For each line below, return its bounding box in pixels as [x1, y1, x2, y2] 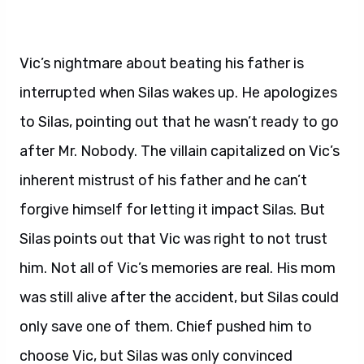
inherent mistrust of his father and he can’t [19, 171, 307, 189]
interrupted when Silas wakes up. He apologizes [19, 84, 337, 102]
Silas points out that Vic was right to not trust [19, 230, 327, 248]
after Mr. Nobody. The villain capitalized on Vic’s [19, 142, 340, 160]
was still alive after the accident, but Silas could [19, 288, 339, 306]
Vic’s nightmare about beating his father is [19, 54, 304, 72]
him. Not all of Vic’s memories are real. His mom [19, 259, 336, 277]
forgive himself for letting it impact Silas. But [19, 201, 325, 219]
